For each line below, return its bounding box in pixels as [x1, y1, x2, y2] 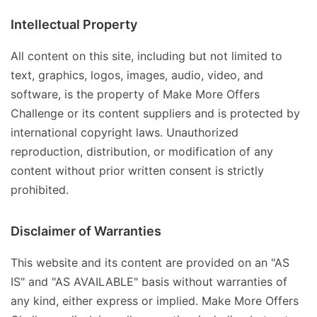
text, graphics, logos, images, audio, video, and [11, 68, 263, 83]
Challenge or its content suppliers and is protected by [11, 106, 300, 121]
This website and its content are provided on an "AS [11, 255, 289, 270]
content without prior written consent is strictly [11, 163, 264, 178]
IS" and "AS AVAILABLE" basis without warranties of [11, 275, 287, 289]
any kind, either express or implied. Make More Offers [11, 294, 299, 309]
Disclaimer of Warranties [11, 224, 161, 239]
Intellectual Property [11, 17, 137, 33]
